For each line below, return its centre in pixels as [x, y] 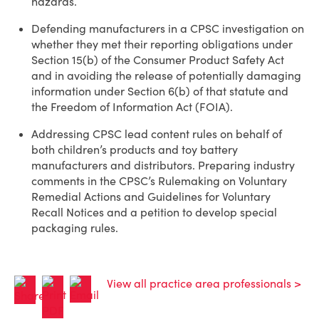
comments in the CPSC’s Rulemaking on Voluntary [159, 181]
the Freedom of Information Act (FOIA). [132, 107]
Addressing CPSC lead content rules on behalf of [157, 134]
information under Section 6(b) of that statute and [160, 91]
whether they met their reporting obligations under [162, 44]
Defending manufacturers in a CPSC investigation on [168, 28]
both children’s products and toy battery [135, 150]
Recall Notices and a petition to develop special [154, 212]
